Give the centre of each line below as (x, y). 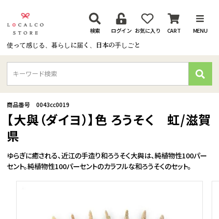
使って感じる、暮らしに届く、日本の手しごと (74, 45)
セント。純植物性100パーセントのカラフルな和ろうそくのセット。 (99, 166)
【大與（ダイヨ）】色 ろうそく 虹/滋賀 (109, 119)
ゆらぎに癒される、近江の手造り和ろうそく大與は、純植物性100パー (107, 155)
